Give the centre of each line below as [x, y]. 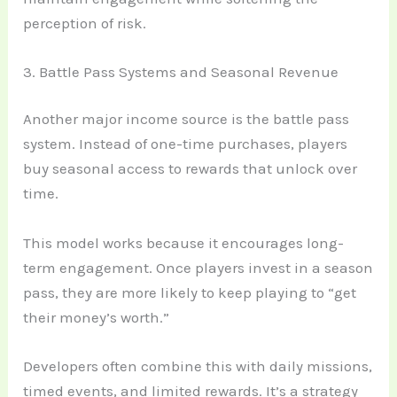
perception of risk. [85, 23]
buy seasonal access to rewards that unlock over [191, 169]
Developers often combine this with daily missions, [198, 366]
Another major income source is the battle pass [187, 119]
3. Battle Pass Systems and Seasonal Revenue [181, 71]
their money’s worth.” [97, 317]
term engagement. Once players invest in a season [198, 267]
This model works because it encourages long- [184, 242]
